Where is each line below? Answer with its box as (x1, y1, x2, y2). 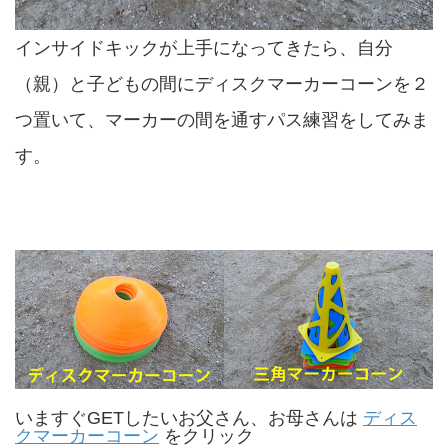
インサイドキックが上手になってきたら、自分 (15, 37, 393, 58)
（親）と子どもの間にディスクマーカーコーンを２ (15, 73, 429, 94)
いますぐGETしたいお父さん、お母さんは (15, 407, 363, 428)
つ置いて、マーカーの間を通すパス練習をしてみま (15, 109, 429, 130)
